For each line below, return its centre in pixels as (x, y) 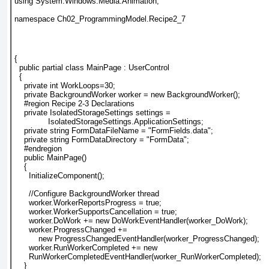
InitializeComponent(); (59, 176)
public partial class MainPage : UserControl (92, 68)
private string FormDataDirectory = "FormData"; (102, 140)
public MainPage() (50, 158)
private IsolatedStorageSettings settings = (92, 113)
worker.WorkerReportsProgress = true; (88, 203)
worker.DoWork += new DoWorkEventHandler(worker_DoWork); (131, 221)
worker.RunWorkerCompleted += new (86, 248)
